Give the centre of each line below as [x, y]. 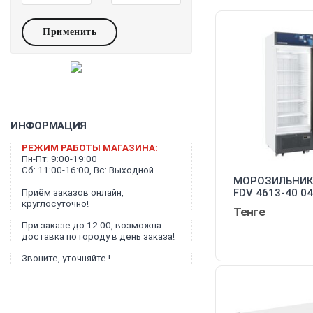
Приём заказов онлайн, [73, 192]
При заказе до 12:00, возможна [92, 225]
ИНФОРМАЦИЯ [49, 125]
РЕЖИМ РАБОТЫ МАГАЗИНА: [90, 147]
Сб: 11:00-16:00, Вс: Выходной [88, 170]
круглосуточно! [55, 203]
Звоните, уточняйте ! [66, 258]
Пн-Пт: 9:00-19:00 [59, 159]
